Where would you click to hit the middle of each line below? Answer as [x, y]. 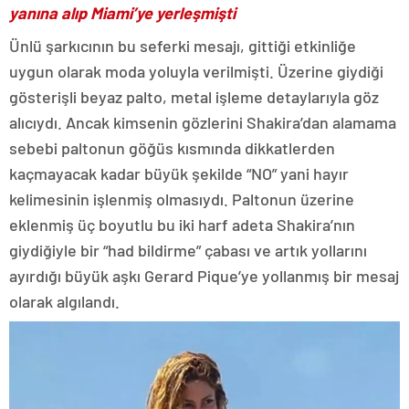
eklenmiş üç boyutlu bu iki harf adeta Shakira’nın [182, 225]
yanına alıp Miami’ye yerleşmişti [122, 13]
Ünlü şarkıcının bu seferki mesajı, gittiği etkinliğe [183, 46]
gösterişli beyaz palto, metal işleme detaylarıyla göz [194, 97]
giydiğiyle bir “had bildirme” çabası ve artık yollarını [188, 251]
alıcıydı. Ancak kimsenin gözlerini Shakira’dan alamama [203, 123]
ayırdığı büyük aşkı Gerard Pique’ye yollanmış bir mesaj [204, 276]
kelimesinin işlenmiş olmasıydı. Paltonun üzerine [182, 199]
